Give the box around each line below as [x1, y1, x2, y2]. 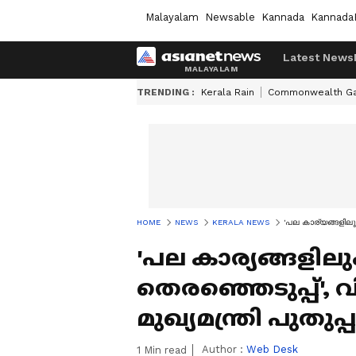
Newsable [205, 10, 255, 23]
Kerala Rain [201, 87, 254, 98]
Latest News [283, 51, 354, 64]
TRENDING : [137, 87, 195, 98]
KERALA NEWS [212, 218, 269, 226]
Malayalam [145, 10, 199, 23]
